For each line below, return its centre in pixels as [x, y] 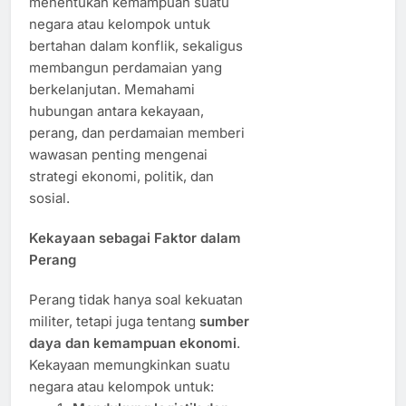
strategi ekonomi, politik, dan [121, 176]
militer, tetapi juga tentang [114, 321]
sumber [224, 321]
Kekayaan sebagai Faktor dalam [135, 237]
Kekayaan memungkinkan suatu [130, 364]
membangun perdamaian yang [126, 67]
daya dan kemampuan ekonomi [133, 343]
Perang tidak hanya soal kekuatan [136, 299]
